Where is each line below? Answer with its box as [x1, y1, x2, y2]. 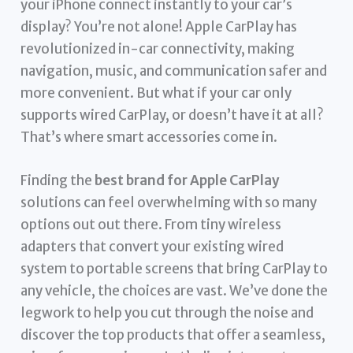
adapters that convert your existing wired [20, 237, 284, 255]
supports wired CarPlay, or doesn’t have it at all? [20, 106, 325, 124]
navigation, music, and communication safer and [20, 61, 328, 80]
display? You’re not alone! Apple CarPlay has [20, 17, 298, 35]
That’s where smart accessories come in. [20, 128, 278, 146]
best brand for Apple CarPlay [95, 171, 281, 189]
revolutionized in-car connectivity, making [20, 39, 295, 58]
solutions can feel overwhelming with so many [20, 193, 318, 211]
